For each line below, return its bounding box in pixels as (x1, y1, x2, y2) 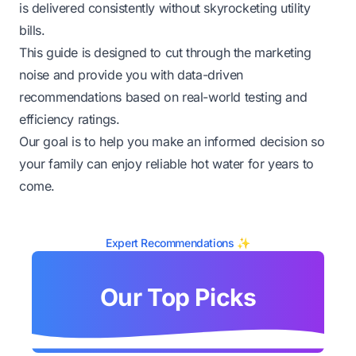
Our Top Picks (99, 282, 257, 311)
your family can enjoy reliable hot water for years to (19, 155, 314, 172)
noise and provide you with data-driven (19, 66, 243, 83)
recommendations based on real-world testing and (19, 88, 308, 105)
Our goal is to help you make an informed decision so (19, 133, 325, 149)
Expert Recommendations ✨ (106, 235, 250, 250)
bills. (19, 21, 45, 38)
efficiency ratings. (19, 110, 120, 127)
